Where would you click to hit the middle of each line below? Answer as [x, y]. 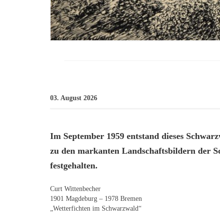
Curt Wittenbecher [75, 189]
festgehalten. [74, 165]
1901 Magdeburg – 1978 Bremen [96, 198]
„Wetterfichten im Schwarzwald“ [96, 208]
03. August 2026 [74, 98]
